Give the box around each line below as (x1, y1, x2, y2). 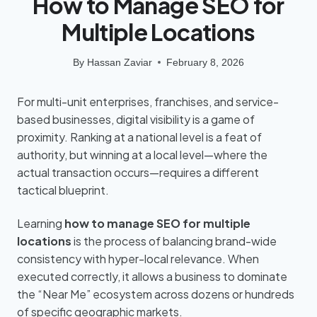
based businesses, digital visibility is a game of (17, 111, 255, 127)
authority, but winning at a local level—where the (17, 146, 267, 162)
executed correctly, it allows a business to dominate (17, 269, 287, 284)
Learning (17, 216, 64, 231)
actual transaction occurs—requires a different (17, 164, 259, 180)
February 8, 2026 (166, 57, 244, 68)
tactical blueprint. (17, 182, 109, 197)
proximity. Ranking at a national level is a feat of (17, 129, 262, 144)
